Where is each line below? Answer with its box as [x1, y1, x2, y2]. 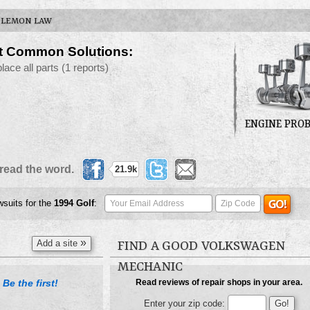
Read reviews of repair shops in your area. [136, 277, 302, 288]
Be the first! [3, 277, 58, 289]
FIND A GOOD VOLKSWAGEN [118, 239, 285, 255]
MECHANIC [118, 259, 183, 275]
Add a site [37, 238, 80, 249]
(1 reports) [62, 62, 109, 74]
